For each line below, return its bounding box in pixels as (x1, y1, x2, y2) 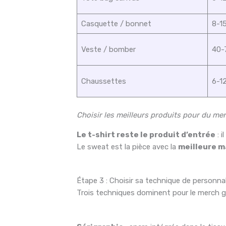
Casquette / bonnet (81, 19, 151, 29)
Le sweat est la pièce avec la (77, 142, 179, 151)
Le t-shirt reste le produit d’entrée (77, 130, 216, 139)
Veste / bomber (81, 45, 136, 54)
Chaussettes (81, 77, 126, 86)
